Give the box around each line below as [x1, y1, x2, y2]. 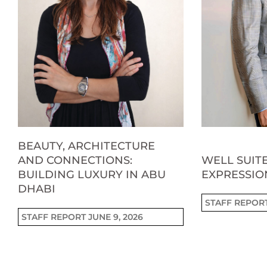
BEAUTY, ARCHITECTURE [18, 139, 155, 153]
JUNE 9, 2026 [88, 211, 143, 222]
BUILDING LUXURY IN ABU [18, 167, 166, 181]
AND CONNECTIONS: [18, 153, 132, 167]
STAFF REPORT [21, 211, 88, 222]
